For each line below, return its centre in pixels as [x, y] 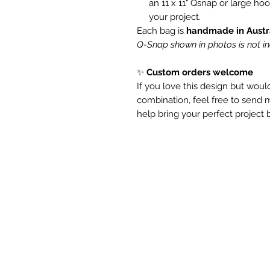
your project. [175, 17]
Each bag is [162, 31]
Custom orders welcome [200, 73]
